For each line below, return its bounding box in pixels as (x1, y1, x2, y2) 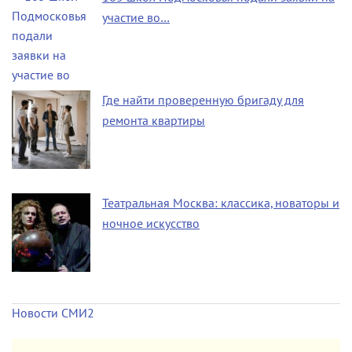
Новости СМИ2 (12, 306, 94, 321)
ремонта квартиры (102, 113, 205, 128)
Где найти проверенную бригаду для (102, 93, 304, 108)
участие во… (102, 10, 170, 25)
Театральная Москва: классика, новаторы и (102, 196, 339, 211)
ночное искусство (102, 216, 200, 231)
